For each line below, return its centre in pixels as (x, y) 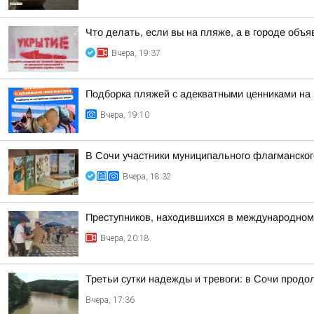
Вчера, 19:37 (136, 53)
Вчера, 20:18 (125, 238)
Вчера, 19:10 (125, 115)
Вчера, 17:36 (110, 300)
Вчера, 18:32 (147, 177)
